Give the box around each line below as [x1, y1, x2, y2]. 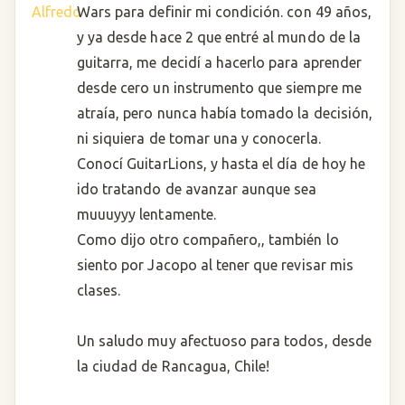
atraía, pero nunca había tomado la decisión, [77, 105, 372, 121]
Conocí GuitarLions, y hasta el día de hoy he [77, 155, 365, 172]
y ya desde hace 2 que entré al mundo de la [77, 29, 361, 45]
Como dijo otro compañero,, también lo [77, 231, 339, 248]
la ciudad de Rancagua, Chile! [77, 358, 270, 374]
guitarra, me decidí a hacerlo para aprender [77, 54, 362, 71]
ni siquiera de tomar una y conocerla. [77, 130, 321, 146]
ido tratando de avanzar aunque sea [77, 181, 317, 197]
